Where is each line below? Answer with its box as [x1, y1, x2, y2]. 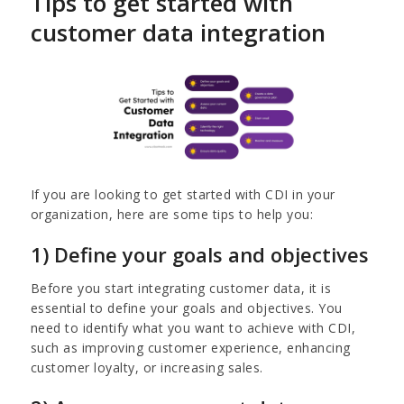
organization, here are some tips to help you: [30, 205, 314, 223]
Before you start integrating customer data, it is [30, 279, 332, 297]
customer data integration [30, 15, 326, 49]
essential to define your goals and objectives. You [30, 298, 343, 317]
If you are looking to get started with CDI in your [30, 185, 335, 203]
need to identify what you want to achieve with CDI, [30, 318, 356, 336]
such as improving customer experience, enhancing [30, 338, 351, 356]
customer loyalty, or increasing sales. [30, 358, 263, 376]
